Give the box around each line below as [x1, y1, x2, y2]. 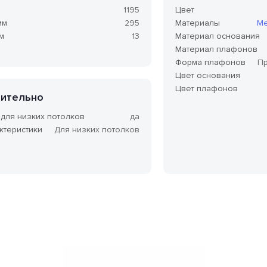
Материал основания [175, 30, 260, 41]
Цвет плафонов [175, 83, 238, 94]
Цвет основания [175, 70, 240, 80]
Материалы [175, 17, 220, 28]
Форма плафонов [175, 57, 246, 67]
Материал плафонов [175, 44, 257, 54]
